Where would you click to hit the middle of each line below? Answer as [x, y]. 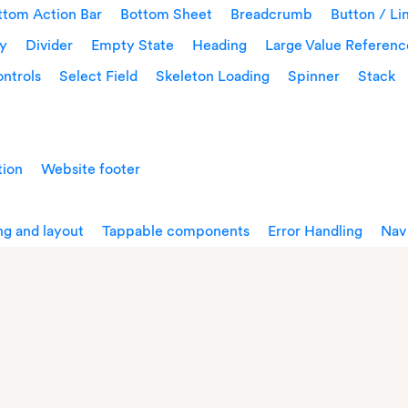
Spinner [314, 76]
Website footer [91, 169]
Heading [219, 45]
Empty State [133, 45]
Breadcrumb [271, 14]
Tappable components [176, 231]
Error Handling [315, 231]
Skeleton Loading [213, 76]
